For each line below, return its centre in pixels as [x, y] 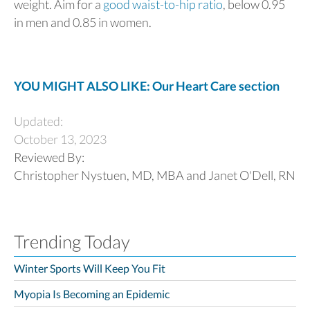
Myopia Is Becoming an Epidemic [92, 294]
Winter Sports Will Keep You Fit [90, 268]
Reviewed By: [51, 157]
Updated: [40, 121]
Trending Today [72, 241]
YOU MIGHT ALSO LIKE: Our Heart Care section [147, 85]
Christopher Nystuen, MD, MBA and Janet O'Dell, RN [155, 175]
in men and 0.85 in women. [83, 22]
